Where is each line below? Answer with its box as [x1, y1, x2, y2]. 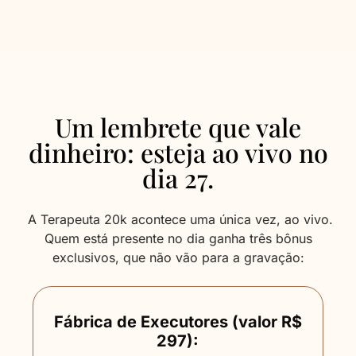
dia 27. [142, 161, 214, 195]
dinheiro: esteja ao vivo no [28, 135, 328, 169]
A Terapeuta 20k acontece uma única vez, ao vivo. [23, 211, 333, 227]
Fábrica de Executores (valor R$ [53, 312, 302, 331]
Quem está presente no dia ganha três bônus [44, 230, 312, 246]
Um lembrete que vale [55, 110, 301, 144]
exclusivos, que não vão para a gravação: [52, 250, 304, 265]
